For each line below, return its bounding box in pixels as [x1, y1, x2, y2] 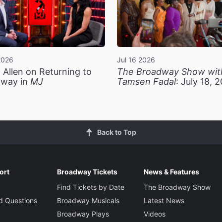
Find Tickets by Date [56, 183, 124, 192]
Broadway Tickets [56, 167, 117, 176]
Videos [143, 210, 166, 219]
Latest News [143, 196, 184, 205]
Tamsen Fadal [117, 76, 176, 87]
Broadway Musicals [56, 196, 119, 205]
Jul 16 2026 [117, 55, 155, 64]
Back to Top [97, 128, 136, 137]
